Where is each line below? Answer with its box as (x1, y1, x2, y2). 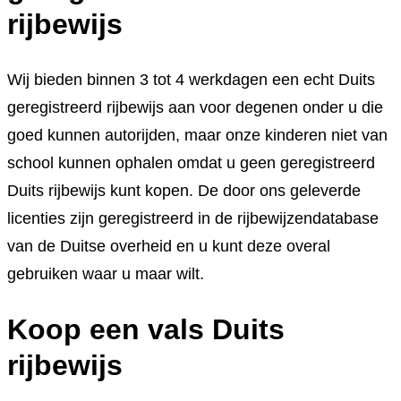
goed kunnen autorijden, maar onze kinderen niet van (7, 125, 388, 144)
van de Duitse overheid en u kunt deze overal (7, 236, 330, 255)
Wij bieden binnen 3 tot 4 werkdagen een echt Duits (7, 70, 375, 89)
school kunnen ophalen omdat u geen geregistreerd (7, 153, 375, 172)
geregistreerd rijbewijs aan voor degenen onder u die (7, 98, 383, 116)
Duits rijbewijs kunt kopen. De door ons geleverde (7, 181, 361, 200)
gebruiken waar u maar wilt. (7, 264, 204, 283)
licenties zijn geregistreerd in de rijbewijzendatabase (7, 209, 379, 227)
